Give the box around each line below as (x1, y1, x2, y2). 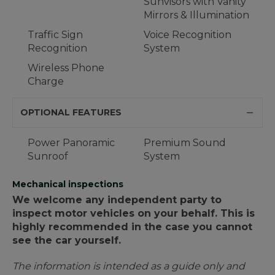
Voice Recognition (144, 29, 231, 41)
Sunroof (28, 150, 68, 163)
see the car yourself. (12, 234, 121, 247)
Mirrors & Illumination (144, 9, 249, 21)
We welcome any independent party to (12, 194, 222, 206)
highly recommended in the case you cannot (12, 221, 252, 233)
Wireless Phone (28, 62, 104, 74)
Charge (28, 76, 64, 88)
